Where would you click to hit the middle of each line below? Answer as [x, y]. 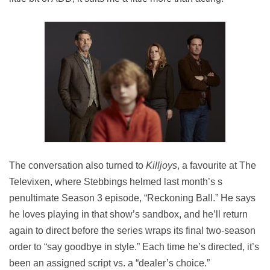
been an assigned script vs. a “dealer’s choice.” [109, 263]
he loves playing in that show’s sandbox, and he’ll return [128, 214]
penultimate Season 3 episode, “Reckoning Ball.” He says [132, 198]
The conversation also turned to [76, 165]
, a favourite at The [217, 165]
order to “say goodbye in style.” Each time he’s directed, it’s [134, 247]
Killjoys [160, 165]
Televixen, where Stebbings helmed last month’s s [116, 182]
